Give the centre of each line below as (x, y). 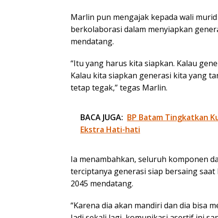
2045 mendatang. (102, 184)
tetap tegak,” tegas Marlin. (119, 88)
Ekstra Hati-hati (110, 130)
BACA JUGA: (102, 118)
